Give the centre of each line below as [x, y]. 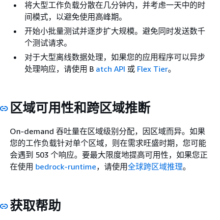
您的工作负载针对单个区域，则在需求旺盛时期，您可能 [108, 143]
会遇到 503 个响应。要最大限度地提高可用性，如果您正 [109, 154]
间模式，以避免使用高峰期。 [76, 17]
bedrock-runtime [66, 166]
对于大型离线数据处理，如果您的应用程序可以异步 [115, 57]
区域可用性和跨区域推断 [80, 108]
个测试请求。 [48, 43]
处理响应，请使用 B [60, 69]
